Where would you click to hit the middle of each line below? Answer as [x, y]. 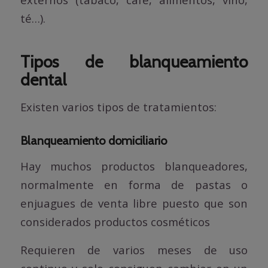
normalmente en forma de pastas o [134, 185]
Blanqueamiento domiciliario [93, 141]
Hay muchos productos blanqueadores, [134, 166]
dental [43, 79]
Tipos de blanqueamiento [134, 61]
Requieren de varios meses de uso [134, 249]
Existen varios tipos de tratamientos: [118, 107]
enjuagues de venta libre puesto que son [134, 203]
